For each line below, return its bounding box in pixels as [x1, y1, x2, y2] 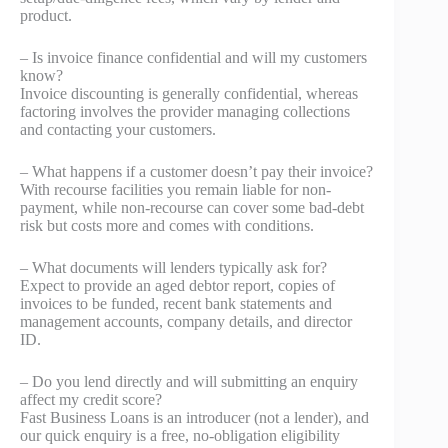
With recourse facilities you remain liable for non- [20, 180, 331, 198]
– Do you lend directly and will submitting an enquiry [20, 372, 358, 390]
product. [20, 6, 72, 24]
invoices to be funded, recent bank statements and [20, 294, 332, 312]
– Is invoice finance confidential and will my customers [20, 48, 367, 66]
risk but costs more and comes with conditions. [20, 216, 314, 234]
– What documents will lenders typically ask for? [20, 258, 327, 276]
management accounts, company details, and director [20, 312, 352, 330]
